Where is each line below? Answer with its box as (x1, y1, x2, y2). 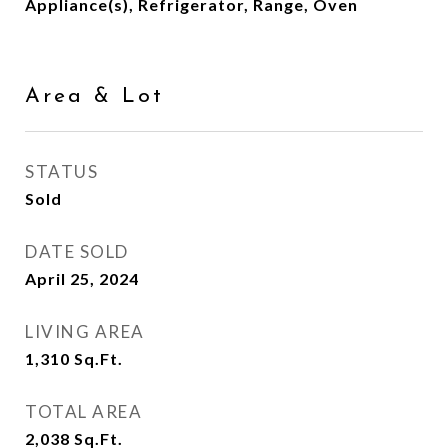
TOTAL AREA (25, 401, 142, 422)
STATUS (25, 161, 98, 182)
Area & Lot (25, 86, 164, 107)
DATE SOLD (25, 241, 129, 262)
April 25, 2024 (25, 269, 139, 288)
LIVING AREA (25, 321, 145, 342)
